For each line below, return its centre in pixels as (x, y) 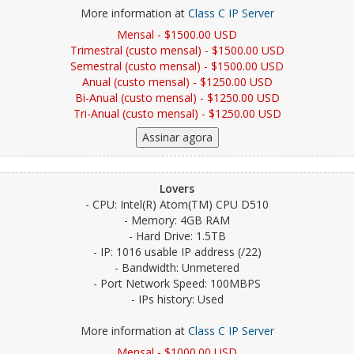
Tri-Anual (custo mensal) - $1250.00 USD (177, 113)
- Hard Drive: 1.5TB (177, 236)
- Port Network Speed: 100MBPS (177, 283)
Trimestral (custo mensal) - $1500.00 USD (177, 50)
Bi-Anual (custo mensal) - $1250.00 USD (177, 98)
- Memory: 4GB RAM (177, 220)
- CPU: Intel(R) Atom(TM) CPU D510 (177, 204)
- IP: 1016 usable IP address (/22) (177, 252)
